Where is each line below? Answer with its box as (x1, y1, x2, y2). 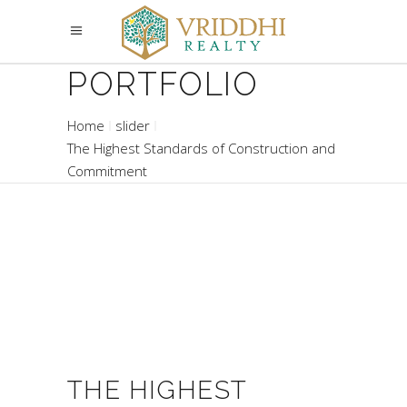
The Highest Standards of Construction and (67, 139, 335, 158)
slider (115, 116, 150, 135)
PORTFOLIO (67, 65, 259, 103)
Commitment (67, 162, 147, 181)
